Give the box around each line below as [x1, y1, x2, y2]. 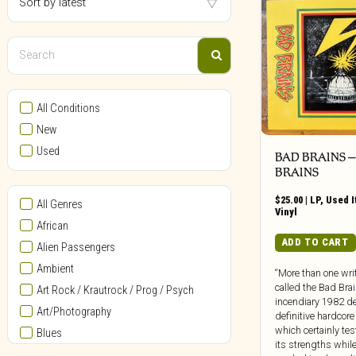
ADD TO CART [281, 236, 349, 249]
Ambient [36, 261, 74, 276]
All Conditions [36, 101, 100, 115]
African [36, 219, 68, 233]
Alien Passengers [36, 240, 115, 254]
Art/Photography [36, 304, 111, 319]
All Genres [36, 197, 83, 211]
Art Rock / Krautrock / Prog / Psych [36, 283, 194, 297]
